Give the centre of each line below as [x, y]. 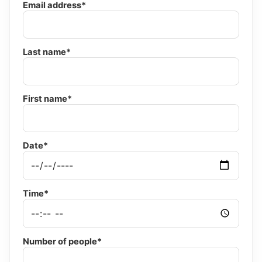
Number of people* [62, 241]
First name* [47, 99]
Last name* [47, 52]
